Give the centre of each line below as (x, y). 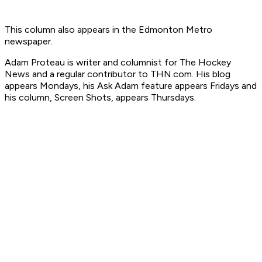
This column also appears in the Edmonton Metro (108, 30)
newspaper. (29, 42)
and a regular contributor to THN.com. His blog (131, 74)
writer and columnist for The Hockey (154, 63)
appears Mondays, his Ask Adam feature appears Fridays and (131, 86)
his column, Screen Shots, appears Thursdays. (100, 98)
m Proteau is (49, 63)
